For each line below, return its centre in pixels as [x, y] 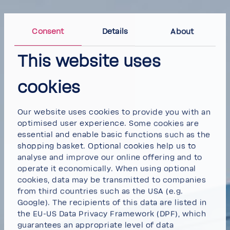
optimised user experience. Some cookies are [108, 123]
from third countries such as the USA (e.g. [100, 191]
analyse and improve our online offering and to [110, 157]
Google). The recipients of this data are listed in [112, 203]
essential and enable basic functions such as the [114, 135]
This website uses [89, 62]
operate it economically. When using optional [107, 169]
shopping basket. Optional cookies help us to [107, 146]
